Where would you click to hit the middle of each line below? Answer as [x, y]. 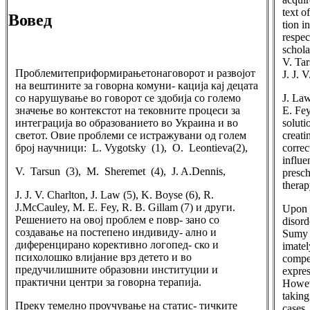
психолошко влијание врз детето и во [103, 257]
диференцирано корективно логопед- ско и [117, 245]
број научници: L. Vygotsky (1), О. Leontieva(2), [131, 148]
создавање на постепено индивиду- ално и [116, 232]
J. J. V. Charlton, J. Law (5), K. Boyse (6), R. [115, 195]
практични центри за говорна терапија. [108, 282]
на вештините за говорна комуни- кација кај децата [137, 85]
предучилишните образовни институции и [117, 270]
